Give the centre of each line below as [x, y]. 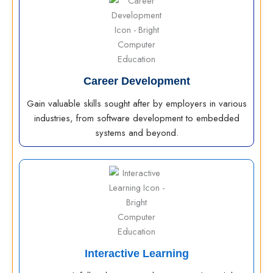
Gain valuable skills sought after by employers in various [136, 104]
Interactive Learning [136, 253]
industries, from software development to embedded [136, 118]
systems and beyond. [136, 133]
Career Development [136, 81]
